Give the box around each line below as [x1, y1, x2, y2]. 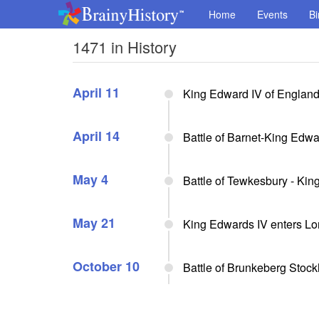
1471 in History [73, 36, 177, 58]
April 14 [73, 127, 120, 145]
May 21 [73, 214, 115, 232]
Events [257, 7, 288, 21]
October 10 [73, 257, 140, 276]
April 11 [73, 83, 120, 102]
